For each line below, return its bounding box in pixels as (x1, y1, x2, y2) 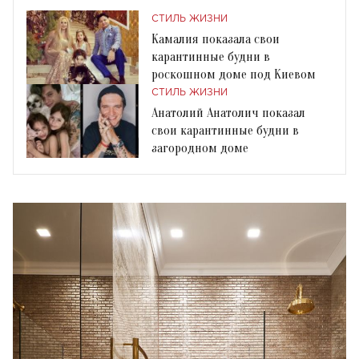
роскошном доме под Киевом (151, 67, 316, 82)
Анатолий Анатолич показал (151, 105, 305, 120)
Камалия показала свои (151, 31, 280, 46)
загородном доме (151, 140, 248, 155)
